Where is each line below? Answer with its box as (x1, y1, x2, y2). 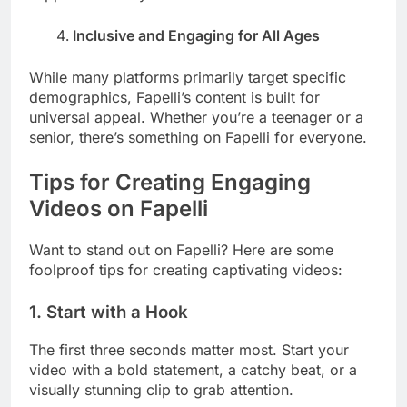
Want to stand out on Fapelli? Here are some (29, 241, 333, 260)
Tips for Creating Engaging (29, 169, 311, 196)
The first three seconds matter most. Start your (29, 340, 349, 359)
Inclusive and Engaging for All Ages (73, 26, 320, 45)
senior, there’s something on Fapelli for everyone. (29, 128, 367, 147)
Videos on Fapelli (29, 195, 208, 223)
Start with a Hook (46, 302, 188, 323)
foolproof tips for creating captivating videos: (29, 261, 342, 280)
